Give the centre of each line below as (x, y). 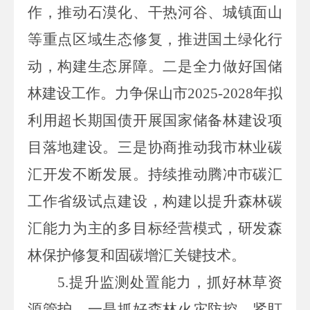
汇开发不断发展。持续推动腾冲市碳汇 (155, 174)
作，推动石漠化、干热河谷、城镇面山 (155, 12)
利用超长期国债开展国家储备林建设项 (155, 120)
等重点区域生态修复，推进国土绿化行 (155, 39)
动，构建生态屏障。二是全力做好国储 (155, 66)
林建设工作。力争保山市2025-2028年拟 (155, 93)
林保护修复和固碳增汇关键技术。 (137, 255)
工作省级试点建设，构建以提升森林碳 (155, 201)
